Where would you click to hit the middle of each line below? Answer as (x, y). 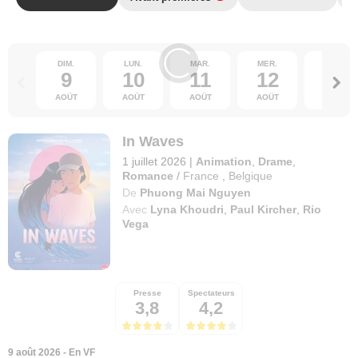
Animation (224, 161)
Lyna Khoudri (187, 209)
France (201, 176)
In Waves (153, 141)
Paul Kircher (264, 209)
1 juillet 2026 (155, 161)
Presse (147, 292)
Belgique (251, 176)
